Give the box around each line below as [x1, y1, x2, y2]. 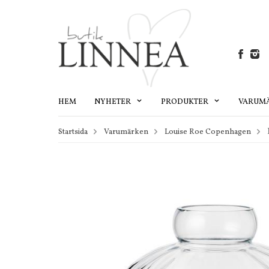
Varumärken [104, 126, 148, 138]
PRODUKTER [161, 96, 210, 107]
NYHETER [94, 96, 133, 107]
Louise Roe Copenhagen [165, 126, 251, 138]
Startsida [58, 126, 88, 138]
